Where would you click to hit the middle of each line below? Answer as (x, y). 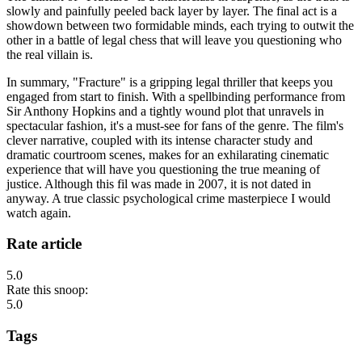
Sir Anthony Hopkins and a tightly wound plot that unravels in (165, 111)
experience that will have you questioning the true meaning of (163, 169)
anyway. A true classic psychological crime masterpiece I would (168, 198)
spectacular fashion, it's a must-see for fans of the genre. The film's (175, 125)
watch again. (39, 213)
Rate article (44, 244)
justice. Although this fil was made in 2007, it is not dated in (159, 183)
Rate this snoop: (47, 289)
